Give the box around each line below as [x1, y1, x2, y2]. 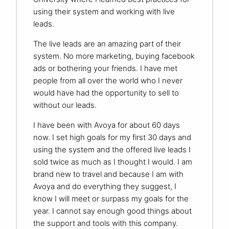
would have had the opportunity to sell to [33, 88, 179, 98]
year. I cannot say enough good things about [33, 206, 192, 216]
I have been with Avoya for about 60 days [33, 120, 180, 130]
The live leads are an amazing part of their [33, 39, 181, 49]
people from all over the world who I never [33, 76, 182, 86]
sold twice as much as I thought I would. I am [33, 157, 192, 167]
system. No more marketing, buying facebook [33, 51, 195, 61]
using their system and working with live [33, 7, 175, 17]
